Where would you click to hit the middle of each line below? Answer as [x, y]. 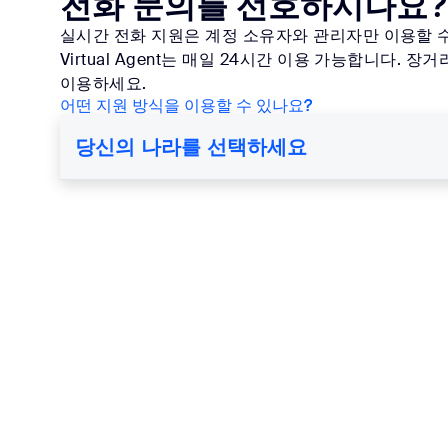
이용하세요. [103, 83]
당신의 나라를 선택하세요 [191, 147]
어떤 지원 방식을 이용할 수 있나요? [186, 105]
